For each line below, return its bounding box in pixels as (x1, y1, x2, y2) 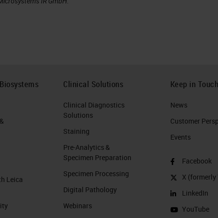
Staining (63, 126, 90, 136)
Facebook (182, 156, 212, 165)
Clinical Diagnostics (63, 100, 125, 109)
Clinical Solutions (63, 78, 124, 90)
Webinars (63, 200, 92, 210)
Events (170, 132, 191, 142)
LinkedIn (182, 188, 208, 198)
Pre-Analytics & (63, 142, 110, 152)
